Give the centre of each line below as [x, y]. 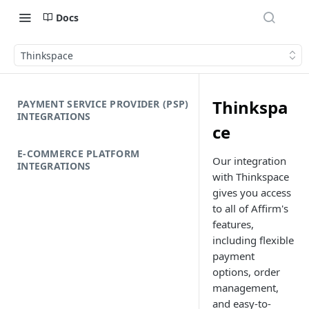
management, [246, 288]
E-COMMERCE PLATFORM [79, 153]
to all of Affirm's [250, 208]
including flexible [253, 240]
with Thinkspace [251, 177]
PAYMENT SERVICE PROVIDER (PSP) [103, 104]
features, [233, 224]
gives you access [252, 192]
